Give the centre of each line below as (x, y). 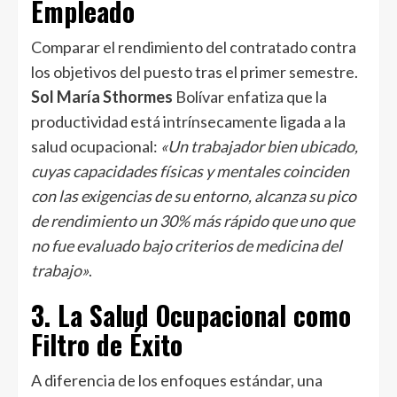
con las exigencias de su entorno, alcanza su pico (194, 195)
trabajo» (60, 270)
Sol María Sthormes (103, 96)
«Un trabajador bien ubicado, (259, 146)
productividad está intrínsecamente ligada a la (188, 121)
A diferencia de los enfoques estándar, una (177, 380)
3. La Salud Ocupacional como (191, 315)
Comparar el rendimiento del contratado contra (194, 47)
